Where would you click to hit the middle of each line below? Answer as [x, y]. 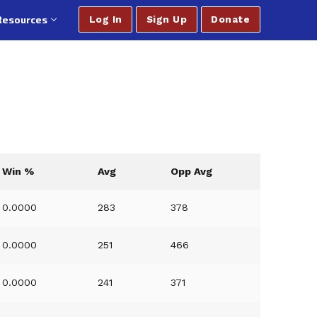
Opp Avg [192, 172]
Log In [105, 19]
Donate [231, 19]
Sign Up [167, 19]
